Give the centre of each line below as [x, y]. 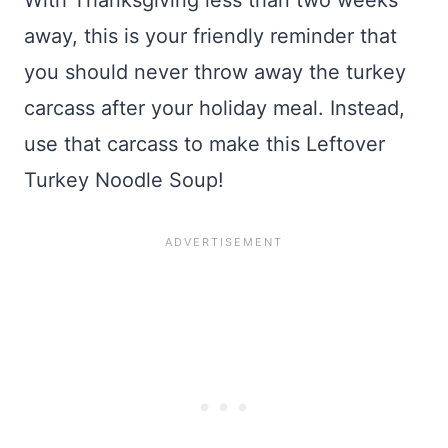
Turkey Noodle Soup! [124, 180]
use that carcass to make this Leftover [204, 144]
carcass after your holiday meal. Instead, [214, 108]
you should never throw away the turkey [215, 72]
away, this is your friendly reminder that [210, 36]
